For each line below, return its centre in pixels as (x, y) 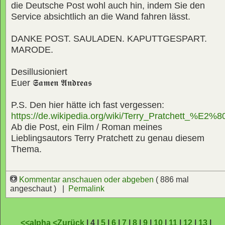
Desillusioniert (39, 72)
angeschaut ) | (39, 188)
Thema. (26, 149)
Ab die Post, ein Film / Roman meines (87, 127)
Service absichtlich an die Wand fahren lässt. (101, 16)
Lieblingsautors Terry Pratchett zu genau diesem (108, 138)
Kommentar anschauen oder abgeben (86, 179)
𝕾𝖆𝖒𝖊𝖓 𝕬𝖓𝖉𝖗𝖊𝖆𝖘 (62, 83)
